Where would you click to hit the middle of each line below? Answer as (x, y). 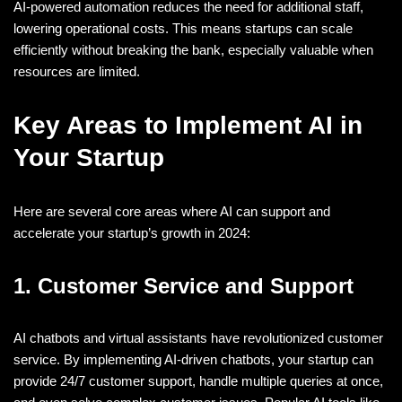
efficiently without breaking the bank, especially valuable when (193, 49)
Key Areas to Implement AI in (188, 125)
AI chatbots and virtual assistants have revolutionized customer (198, 337)
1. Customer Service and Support (184, 285)
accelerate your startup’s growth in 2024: (132, 232)
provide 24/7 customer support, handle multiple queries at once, (198, 380)
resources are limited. (77, 71)
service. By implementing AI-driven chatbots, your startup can (193, 359)
